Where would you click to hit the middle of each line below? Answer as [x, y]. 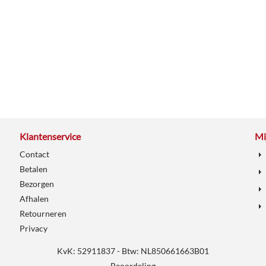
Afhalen [34, 198]
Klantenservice [50, 136]
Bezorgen [37, 183]
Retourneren [43, 213]
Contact [34, 154]
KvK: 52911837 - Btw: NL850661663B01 [133, 251]
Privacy [33, 228]
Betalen [33, 169]
